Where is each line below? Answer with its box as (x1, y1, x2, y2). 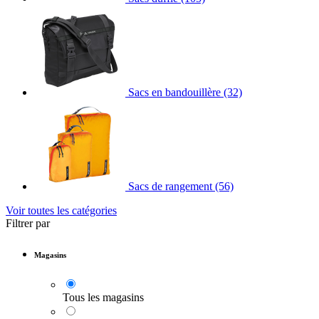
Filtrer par (6, 217, 50, 230)
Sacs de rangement (128, 180, 212, 193)
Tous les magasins (63, 291, 144, 304)
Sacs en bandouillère (128, 86, 221, 99)
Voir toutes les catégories (6, 204, 117, 217)
